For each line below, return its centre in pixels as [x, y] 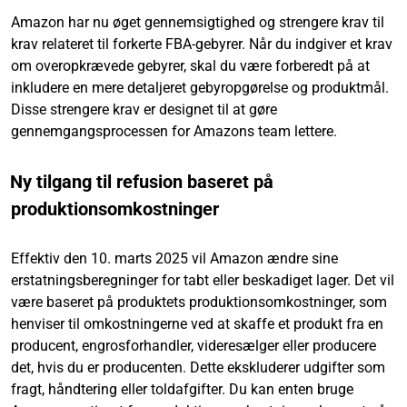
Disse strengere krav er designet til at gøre [144, 109]
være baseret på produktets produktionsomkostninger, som [199, 302]
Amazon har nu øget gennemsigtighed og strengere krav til [198, 22]
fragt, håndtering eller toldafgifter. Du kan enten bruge [182, 389]
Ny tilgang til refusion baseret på [142, 181]
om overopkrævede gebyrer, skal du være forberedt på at [192, 65]
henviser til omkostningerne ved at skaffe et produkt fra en [197, 323]
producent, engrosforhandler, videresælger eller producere [194, 345]
